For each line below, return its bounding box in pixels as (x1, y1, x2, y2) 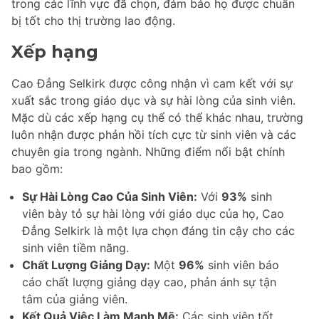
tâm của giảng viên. (22, 292, 127, 307)
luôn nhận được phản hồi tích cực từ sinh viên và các (11, 127, 296, 142)
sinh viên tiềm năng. (22, 241, 129, 256)
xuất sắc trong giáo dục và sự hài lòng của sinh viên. (11, 93, 296, 108)
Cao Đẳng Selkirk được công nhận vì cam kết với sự (11, 76, 293, 91)
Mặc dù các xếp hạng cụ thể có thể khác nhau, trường (11, 110, 303, 125)
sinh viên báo (204, 258, 279, 273)
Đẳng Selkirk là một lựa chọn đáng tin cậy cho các (22, 224, 295, 239)
